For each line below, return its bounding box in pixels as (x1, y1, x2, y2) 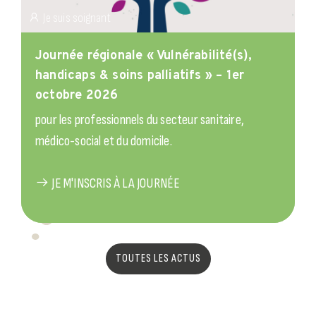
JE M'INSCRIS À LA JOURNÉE (49, 175, 181, 193)
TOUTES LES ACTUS (115, 252, 201, 266)
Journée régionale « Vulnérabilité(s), (35, 48, 253, 65)
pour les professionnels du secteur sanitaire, (35, 111, 244, 129)
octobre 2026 (35, 87, 119, 104)
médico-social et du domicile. (35, 133, 172, 150)
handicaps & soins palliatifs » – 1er (35, 68, 245, 85)
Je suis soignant (41, 11, 111, 26)
